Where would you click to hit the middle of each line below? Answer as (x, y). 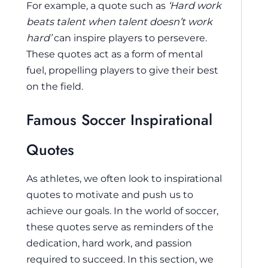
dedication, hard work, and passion (109, 243)
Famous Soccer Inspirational (119, 119)
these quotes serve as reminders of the (120, 226)
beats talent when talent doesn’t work (119, 22)
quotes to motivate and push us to (110, 194)
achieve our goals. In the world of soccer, (122, 210)
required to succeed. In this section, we (120, 259)
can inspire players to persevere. (129, 38)
